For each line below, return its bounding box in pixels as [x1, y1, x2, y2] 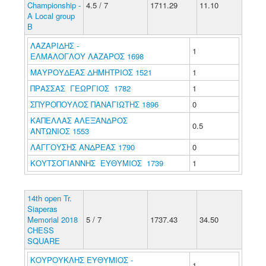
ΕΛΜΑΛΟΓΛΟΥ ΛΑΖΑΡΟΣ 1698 [30, 50, 144, 62]
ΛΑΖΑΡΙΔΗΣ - [30, 40, 79, 51]
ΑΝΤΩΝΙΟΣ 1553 [30, 125, 89, 137]
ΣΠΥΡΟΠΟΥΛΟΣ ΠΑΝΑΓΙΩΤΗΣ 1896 [30, 99, 159, 110]
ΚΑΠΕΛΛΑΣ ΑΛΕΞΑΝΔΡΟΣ [30, 115, 128, 126]
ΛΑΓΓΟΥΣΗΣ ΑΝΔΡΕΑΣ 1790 [30, 141, 135, 153]
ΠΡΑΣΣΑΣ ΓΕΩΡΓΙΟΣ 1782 [30, 83, 131, 94]
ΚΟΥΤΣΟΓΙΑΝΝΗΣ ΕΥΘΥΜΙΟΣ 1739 [30, 157, 163, 169]
